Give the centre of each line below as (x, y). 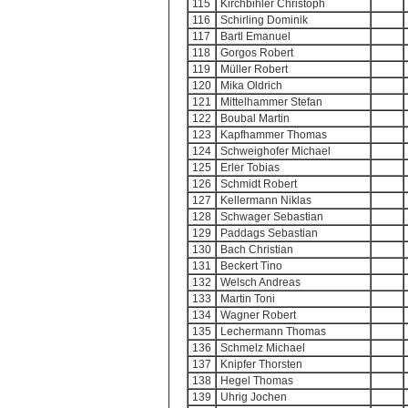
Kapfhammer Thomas (274, 135)
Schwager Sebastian (272, 217)
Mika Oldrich (251, 86)
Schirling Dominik (264, 20)
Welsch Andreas (260, 282)
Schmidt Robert (259, 184)
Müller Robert (254, 69)
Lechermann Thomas (273, 331)
